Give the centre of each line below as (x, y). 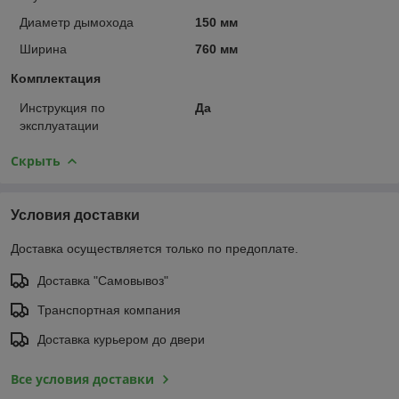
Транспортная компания (109, 309)
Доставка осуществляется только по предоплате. (155, 248)
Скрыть (36, 160)
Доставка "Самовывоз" (103, 280)
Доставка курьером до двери (121, 339)
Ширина (43, 49)
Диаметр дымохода (77, 22)
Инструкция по (62, 107)
